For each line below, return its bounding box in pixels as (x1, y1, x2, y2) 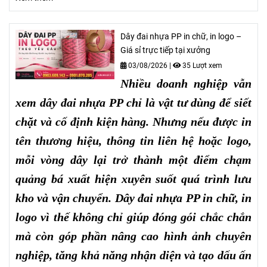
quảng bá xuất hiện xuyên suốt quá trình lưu (15, 172, 252, 185)
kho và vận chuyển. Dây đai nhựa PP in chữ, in (15, 191, 252, 204)
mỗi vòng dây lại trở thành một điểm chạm (15, 153, 252, 166)
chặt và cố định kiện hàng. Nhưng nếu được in (15, 114, 252, 128)
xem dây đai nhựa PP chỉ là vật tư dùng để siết (15, 95, 252, 109)
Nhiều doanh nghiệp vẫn (120, 76, 252, 90)
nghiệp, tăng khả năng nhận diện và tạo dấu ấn (15, 248, 252, 262)
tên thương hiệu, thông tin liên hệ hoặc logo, (15, 133, 252, 147)
